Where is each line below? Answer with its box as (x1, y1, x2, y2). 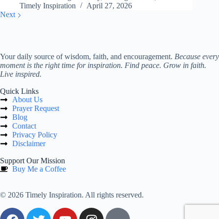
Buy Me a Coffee (12, 165, 66, 174)
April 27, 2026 (87, 1, 132, 10)
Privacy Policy (12, 131, 57, 139)
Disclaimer (12, 139, 45, 148)
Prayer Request (12, 104, 59, 113)
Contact (12, 122, 36, 131)
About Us (12, 95, 43, 104)
